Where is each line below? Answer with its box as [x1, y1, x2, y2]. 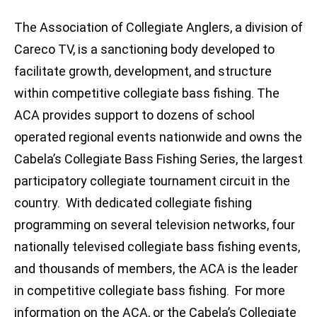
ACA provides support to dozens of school [14, 108, 255, 123]
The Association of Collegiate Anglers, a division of [14, 20, 303, 35]
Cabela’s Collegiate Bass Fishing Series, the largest [14, 151, 303, 167]
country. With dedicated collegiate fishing [14, 195, 252, 211]
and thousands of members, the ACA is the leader [14, 261, 298, 277]
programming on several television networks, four [14, 217, 295, 233]
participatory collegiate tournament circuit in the [14, 173, 290, 189]
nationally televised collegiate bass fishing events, [14, 239, 300, 255]
